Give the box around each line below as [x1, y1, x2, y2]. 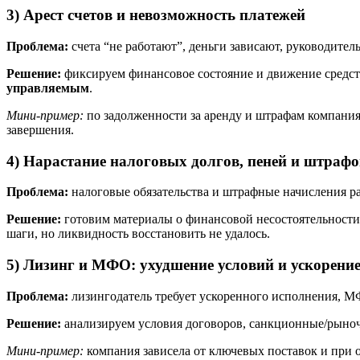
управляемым [6, 80, 89, 95]
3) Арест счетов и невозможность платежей [6, 6, 305, 24]
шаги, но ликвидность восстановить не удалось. [6, 227, 270, 241]
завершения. [6, 122, 74, 137]
